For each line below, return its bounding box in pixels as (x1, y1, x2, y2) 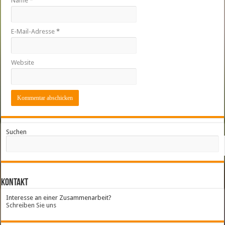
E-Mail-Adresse (11, 28, 57, 36)
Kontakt (1, 178, 29, 188)
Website (11, 59, 35, 67)
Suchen (6, 128, 27, 136)
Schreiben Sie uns (6, 201, 57, 209)
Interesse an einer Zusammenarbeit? (6, 194, 112, 202)
